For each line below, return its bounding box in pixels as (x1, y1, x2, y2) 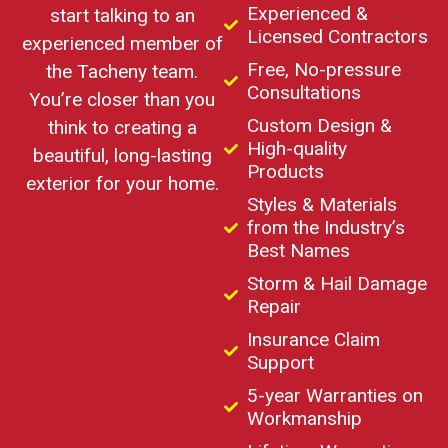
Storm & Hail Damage (246, 272, 427, 296)
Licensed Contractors (246, 25, 428, 49)
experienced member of (21, 32, 223, 56)
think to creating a (47, 116, 197, 140)
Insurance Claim (246, 328, 380, 352)
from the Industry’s (246, 216, 405, 240)
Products (246, 160, 324, 184)
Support (246, 351, 314, 375)
